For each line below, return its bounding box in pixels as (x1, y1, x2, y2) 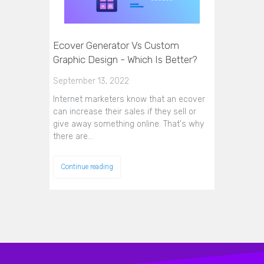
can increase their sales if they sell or (53, 106, 196, 117)
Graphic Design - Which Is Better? (53, 53, 197, 65)
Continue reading (61, 162, 113, 171)
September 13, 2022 (53, 75, 129, 86)
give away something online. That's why (53, 118, 204, 129)
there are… (53, 131, 93, 141)
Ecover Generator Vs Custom (53, 39, 179, 51)
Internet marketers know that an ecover (53, 94, 205, 104)
